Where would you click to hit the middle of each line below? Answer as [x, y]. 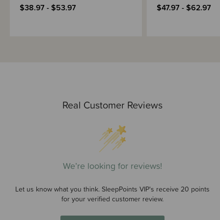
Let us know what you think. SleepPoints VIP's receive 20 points [112, 189]
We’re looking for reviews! [112, 165]
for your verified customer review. [112, 199]
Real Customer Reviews [112, 105]
